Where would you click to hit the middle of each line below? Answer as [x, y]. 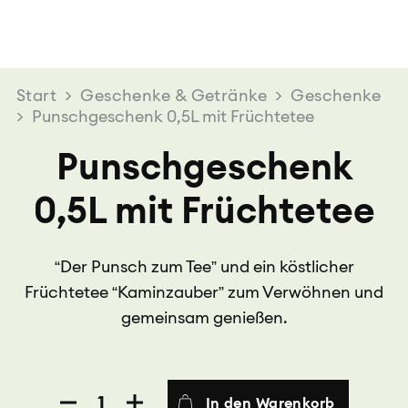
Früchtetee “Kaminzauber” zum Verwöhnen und [204, 292]
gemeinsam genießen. [204, 317]
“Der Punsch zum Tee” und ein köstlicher [204, 266]
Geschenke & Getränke [174, 95]
